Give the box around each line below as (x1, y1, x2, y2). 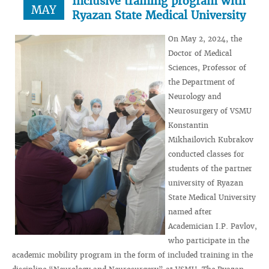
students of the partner (168, 164, 252, 173)
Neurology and (168, 92, 221, 101)
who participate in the (168, 236, 249, 245)
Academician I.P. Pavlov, (168, 222, 257, 231)
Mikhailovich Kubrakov (168, 135, 253, 144)
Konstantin (168, 121, 208, 130)
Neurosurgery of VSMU (168, 106, 252, 115)
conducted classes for (168, 150, 244, 159)
